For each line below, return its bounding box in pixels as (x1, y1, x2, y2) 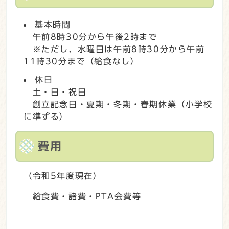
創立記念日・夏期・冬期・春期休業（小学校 (24, 100, 213, 108)
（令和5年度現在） (24, 171, 102, 180)
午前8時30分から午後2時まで (24, 32, 157, 41)
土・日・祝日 (24, 87, 87, 96)
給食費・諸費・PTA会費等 (24, 192, 142, 200)
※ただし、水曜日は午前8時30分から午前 (24, 44, 205, 53)
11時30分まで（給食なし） (24, 57, 140, 65)
